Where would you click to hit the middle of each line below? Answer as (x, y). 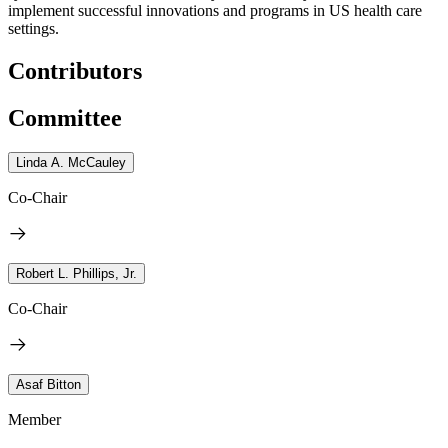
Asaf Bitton (48, 384)
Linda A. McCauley (71, 162)
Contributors (75, 70)
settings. (33, 28)
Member (34, 419)
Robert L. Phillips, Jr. (76, 273)
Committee (65, 117)
